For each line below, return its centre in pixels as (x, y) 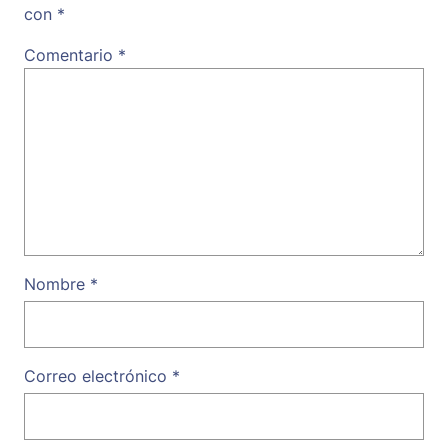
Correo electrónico (98, 375)
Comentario (71, 55)
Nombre (57, 283)
